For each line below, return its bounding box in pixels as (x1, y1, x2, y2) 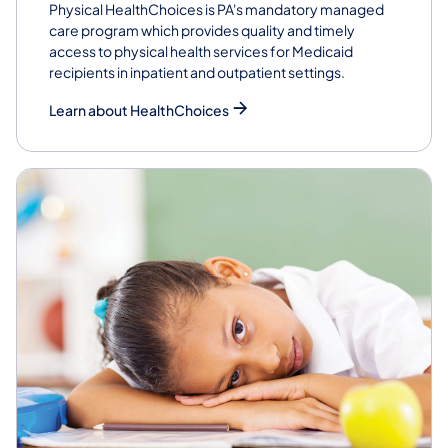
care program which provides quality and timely (49, 20, 355, 39)
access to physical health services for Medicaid (49, 41, 353, 60)
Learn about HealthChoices (49, 100, 229, 119)
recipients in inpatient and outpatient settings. (49, 62, 345, 81)
